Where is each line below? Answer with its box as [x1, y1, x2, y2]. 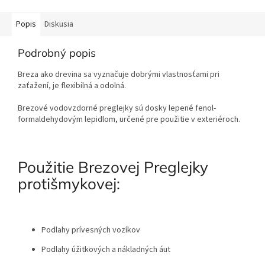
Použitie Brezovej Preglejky [18, 157, 208, 177]
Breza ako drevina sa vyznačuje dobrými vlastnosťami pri [18, 69, 219, 81]
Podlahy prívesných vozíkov [41, 224, 140, 237]
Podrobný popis [18, 46, 96, 60]
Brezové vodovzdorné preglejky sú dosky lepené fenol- [18, 102, 216, 115]
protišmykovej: [18, 174, 120, 194]
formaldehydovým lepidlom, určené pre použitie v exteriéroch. [18, 114, 240, 126]
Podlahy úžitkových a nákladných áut [41, 244, 170, 256]
